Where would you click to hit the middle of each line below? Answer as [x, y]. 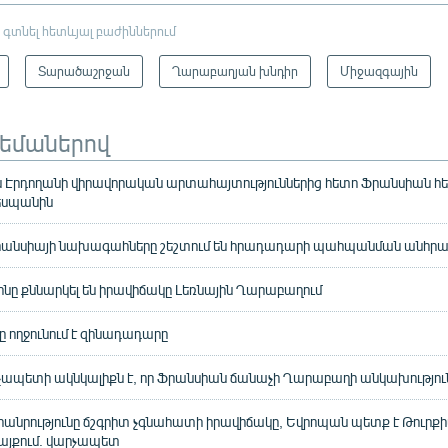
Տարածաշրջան [84, 71]
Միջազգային [379, 71]
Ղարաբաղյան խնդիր [235, 71]
